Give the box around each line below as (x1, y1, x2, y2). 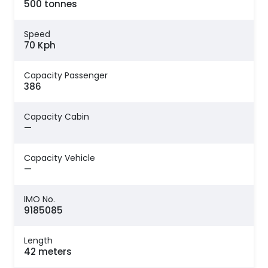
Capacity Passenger (24, 69, 108, 82)
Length (24, 234, 53, 247)
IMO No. (24, 193, 55, 206)
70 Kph (24, 39, 56, 52)
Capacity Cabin (24, 111, 89, 123)
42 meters (24, 245, 72, 258)
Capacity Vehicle (24, 152, 95, 165)
